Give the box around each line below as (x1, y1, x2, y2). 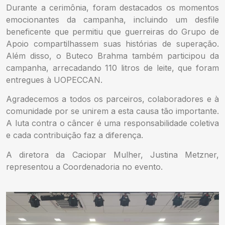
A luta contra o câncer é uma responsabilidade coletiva (6, 118, 219, 129)
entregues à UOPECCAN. (6, 74, 102, 85)
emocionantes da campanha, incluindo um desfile (6, 14, 219, 25)
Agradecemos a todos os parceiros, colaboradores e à (6, 94, 219, 104)
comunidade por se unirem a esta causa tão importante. (6, 106, 219, 117)
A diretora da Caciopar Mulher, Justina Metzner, (6, 149, 219, 160)
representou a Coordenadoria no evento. (6, 161, 165, 172)
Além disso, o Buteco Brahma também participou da (6, 50, 219, 61)
